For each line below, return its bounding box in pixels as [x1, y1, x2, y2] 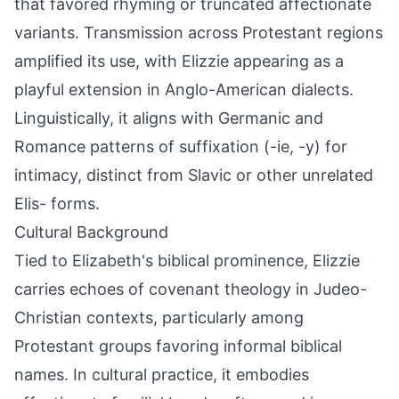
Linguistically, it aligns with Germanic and [14, 109, 323, 127]
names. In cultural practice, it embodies [14, 365, 309, 384]
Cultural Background [14, 223, 168, 241]
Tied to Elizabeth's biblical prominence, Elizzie [14, 251, 360, 270]
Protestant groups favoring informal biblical [14, 337, 342, 355]
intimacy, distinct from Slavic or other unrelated [14, 166, 373, 184]
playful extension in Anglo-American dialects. [14, 80, 354, 99]
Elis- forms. [14, 194, 100, 213]
